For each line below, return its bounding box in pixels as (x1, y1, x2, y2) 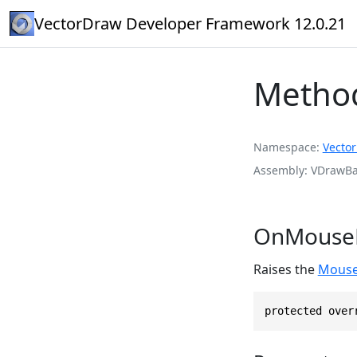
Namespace (253, 139, 316, 155)
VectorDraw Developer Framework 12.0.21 (34, 12, 346, 34)
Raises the (253, 260, 318, 278)
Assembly (253, 162, 304, 178)
